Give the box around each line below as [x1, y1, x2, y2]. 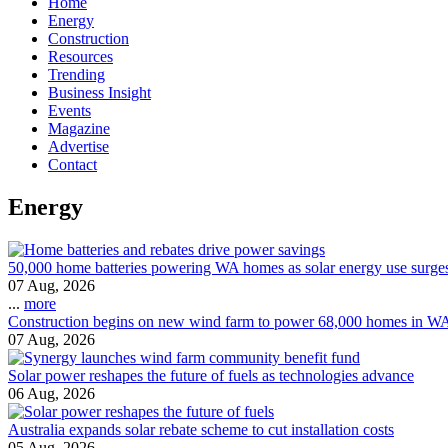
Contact [48, 155, 97, 173]
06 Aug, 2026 [8, 384, 95, 402]
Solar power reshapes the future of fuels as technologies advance [8, 366, 414, 384]
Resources [48, 47, 113, 65]
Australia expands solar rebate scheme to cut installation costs [8, 420, 394, 438]
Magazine [48, 119, 110, 137]
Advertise [48, 137, 109, 155]
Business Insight [48, 83, 151, 101]
